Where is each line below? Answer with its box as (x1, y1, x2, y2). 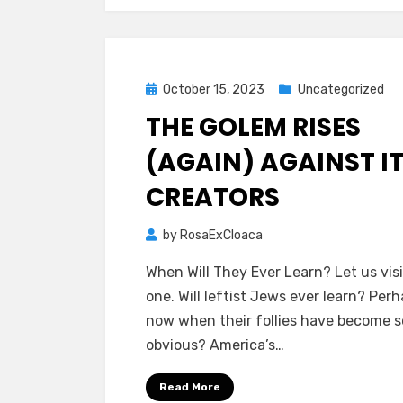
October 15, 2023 (163, 82, 264, 97)
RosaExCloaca (180, 228, 263, 243)
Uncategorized (298, 82, 384, 97)
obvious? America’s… (146, 336, 284, 354)
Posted (145, 81, 187, 96)
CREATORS (146, 180, 280, 215)
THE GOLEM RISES (146, 110, 361, 145)
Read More (159, 381, 220, 393)
